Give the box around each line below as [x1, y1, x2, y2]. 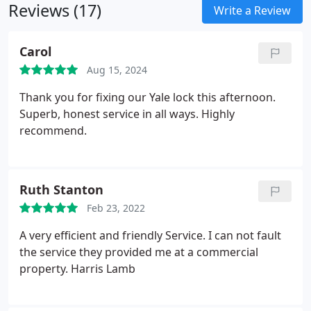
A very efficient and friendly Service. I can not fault [19, 228, 281, 243]
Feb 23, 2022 [87, 201, 145, 215]
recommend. [19, 123, 87, 138]
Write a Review [214, 3, 291, 18]
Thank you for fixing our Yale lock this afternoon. [19, 90, 276, 105]
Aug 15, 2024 [87, 63, 147, 76]
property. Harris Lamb [19, 261, 135, 276]
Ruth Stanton [19, 181, 103, 198]
